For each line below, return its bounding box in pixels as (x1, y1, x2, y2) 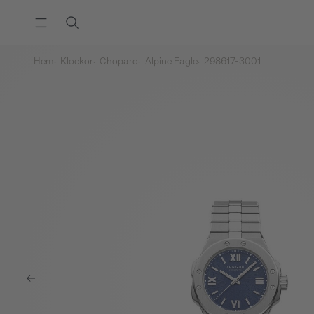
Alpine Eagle (142, 57, 198, 67)
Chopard (97, 57, 139, 67)
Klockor (58, 57, 94, 67)
